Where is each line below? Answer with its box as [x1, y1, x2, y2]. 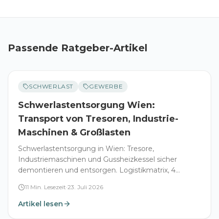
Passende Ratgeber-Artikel [8, 42, 148, 54]
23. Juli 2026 [67, 183, 103, 191]
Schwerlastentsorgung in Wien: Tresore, [18, 144, 154, 153]
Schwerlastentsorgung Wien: [18, 99, 155, 110]
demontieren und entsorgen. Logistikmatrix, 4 [18, 165, 175, 175]
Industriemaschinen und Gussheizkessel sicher [18, 154, 177, 164]
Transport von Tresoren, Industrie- [18, 113, 178, 124]
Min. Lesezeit [29, 183, 66, 191]
